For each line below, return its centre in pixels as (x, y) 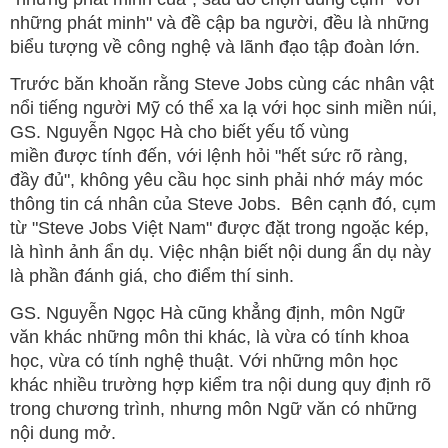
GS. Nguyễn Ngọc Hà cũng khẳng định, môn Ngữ (207, 313)
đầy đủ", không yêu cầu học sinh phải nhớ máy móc (216, 180)
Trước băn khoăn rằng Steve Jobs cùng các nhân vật (222, 84)
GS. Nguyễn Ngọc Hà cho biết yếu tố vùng (179, 132)
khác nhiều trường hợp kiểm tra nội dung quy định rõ (220, 385)
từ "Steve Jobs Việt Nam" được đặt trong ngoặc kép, (219, 228)
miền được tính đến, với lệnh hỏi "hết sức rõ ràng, (209, 156)
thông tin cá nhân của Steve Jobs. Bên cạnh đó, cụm (223, 204)
